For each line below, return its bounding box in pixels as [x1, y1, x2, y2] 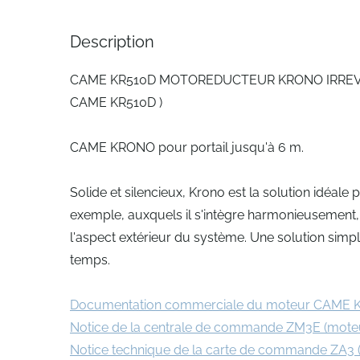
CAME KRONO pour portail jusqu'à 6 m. [70, 140, 304, 155]
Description [70, 32, 154, 51]
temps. [70, 252, 110, 268]
